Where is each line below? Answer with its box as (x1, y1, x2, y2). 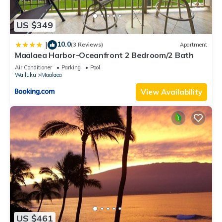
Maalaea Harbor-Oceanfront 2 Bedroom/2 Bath (15, 50, 194, 60)
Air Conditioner (15, 63, 52, 71)
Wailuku (15, 71, 36, 78)
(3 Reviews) (71, 41, 103, 49)
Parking (61, 63, 81, 71)
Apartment (180, 41, 207, 49)
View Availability (141, 87, 202, 97)
